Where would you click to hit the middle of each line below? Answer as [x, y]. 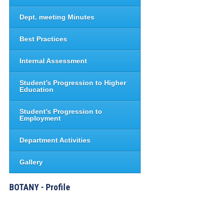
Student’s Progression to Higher [73, 83]
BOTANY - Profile [40, 187]
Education [37, 90]
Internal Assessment [54, 61]
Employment [40, 118]
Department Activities [55, 140]
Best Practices [44, 39]
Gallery [31, 162]
